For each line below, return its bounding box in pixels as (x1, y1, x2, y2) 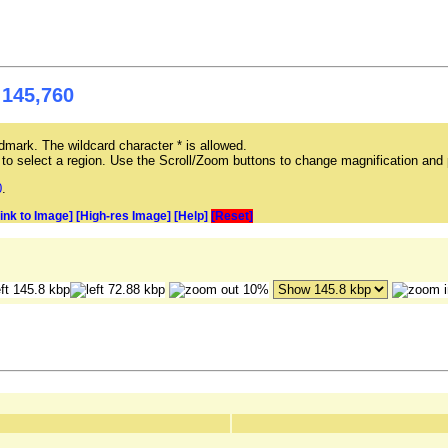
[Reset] (211, 209, 253, 224)
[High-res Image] (76, 209, 171, 224)
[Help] (174, 209, 208, 224)
